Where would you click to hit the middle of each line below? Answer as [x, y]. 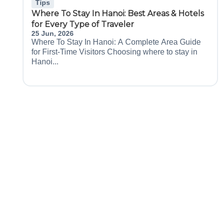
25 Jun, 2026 [53, 33]
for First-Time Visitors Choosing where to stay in [114, 52]
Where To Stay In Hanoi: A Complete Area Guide [116, 42]
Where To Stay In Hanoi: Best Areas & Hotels [118, 14]
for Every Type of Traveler [83, 24]
